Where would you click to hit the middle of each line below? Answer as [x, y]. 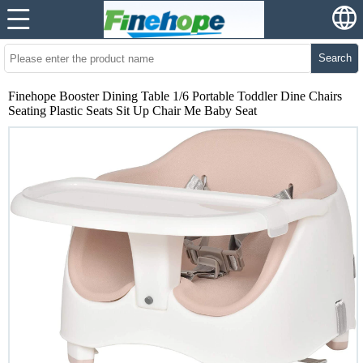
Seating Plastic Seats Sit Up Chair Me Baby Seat [132, 111]
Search [335, 58]
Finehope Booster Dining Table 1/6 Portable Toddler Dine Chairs [175, 96]
